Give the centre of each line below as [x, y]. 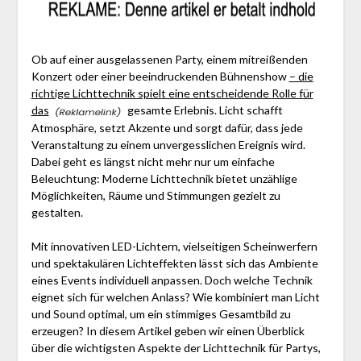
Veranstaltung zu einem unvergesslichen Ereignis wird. [168, 144]
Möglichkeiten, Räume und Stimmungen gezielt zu [156, 195]
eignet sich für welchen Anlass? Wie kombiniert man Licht [175, 297]
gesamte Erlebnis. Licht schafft [203, 110]
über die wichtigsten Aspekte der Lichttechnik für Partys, [176, 347]
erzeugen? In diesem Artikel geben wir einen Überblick [168, 330]
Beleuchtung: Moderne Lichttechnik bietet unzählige [164, 178]
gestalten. [57, 212]
